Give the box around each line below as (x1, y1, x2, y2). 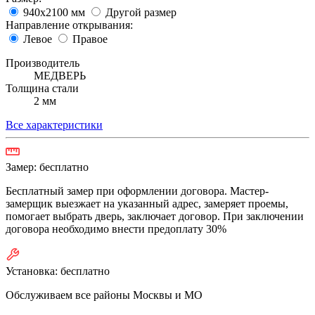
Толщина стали (6, 82, 79, 94)
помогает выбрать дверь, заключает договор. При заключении (6, 210, 304, 222)
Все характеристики (6, 118, 103, 131)
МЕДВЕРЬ (34, 69, 86, 82)
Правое (70, 32, 108, 45)
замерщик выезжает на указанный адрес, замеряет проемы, (6, 197, 288, 210)
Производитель (6, 56, 79, 69)
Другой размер (103, 6, 176, 18)
